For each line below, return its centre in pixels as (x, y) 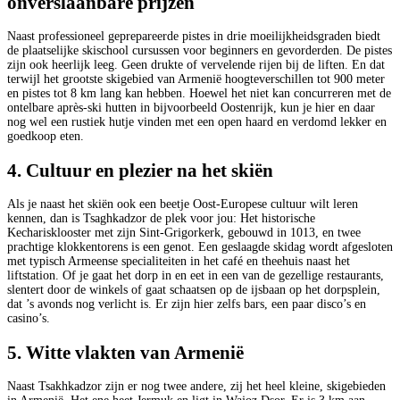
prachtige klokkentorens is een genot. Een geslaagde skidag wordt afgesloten (200, 247)
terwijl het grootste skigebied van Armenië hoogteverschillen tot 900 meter (196, 79)
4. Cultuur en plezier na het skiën (140, 170)
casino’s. (29, 319)
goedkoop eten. (46, 137)
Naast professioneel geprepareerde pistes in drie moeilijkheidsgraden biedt (194, 37)
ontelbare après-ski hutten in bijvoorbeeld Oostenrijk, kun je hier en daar (191, 108)
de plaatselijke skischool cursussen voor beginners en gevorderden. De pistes (200, 51)
